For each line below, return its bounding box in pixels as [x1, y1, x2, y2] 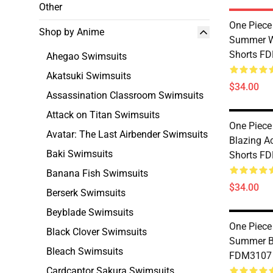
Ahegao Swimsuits [46, 51, 127, 62]
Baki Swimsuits [46, 148, 113, 160]
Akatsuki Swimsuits [46, 70, 131, 82]
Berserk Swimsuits [46, 187, 126, 199]
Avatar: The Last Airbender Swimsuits [46, 129, 208, 140]
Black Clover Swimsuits [46, 226, 147, 238]
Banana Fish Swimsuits [46, 168, 148, 179]
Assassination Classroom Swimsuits [46, 90, 204, 101]
